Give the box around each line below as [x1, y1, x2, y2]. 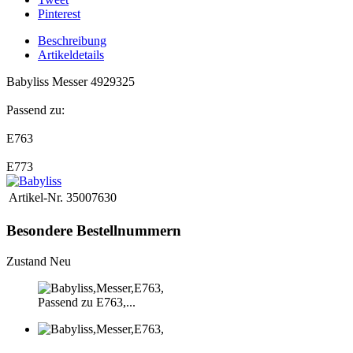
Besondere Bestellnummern [6, 222, 181, 240]
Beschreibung [38, 34, 106, 48]
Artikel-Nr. [9, 191, 63, 205]
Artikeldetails [38, 48, 104, 62]
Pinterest [38, 7, 80, 21]
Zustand [6, 254, 50, 268]
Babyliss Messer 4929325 [6, 75, 135, 89]
